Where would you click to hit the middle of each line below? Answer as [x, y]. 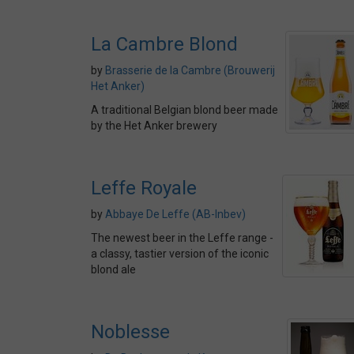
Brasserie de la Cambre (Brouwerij [190, 70]
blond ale [113, 269]
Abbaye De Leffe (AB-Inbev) [175, 214]
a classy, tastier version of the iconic [180, 254]
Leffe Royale [144, 188]
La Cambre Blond [164, 44]
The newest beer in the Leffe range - [182, 238]
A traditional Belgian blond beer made [185, 110]
